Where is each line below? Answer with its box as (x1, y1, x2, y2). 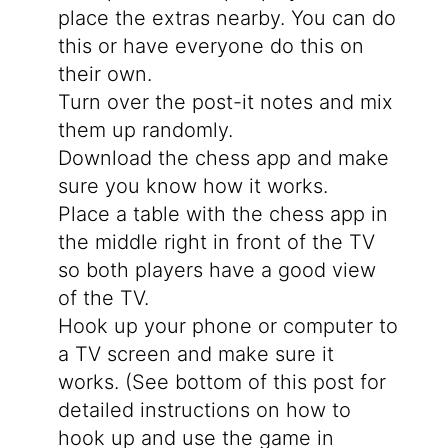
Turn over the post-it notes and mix (57, 90, 393, 115)
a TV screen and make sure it (57, 342, 334, 367)
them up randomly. (57, 118, 233, 143)
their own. (57, 62, 152, 87)
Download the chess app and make (57, 146, 389, 171)
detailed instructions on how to (57, 398, 351, 423)
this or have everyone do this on (57, 34, 364, 59)
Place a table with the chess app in (57, 202, 388, 227)
